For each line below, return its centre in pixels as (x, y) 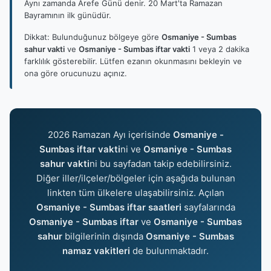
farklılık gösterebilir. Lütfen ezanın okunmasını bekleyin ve (133, 61)
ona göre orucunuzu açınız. (76, 73)
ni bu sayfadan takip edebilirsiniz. (160, 164)
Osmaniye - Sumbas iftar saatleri (109, 207)
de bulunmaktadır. (169, 251)
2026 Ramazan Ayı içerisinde (110, 135)
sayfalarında (208, 207)
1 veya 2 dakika (220, 49)
